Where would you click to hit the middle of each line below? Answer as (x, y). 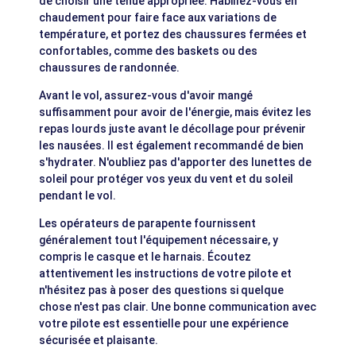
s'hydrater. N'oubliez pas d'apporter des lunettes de (176, 163)
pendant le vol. (78, 196)
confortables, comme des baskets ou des (149, 51)
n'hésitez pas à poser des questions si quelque (162, 290)
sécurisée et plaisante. (99, 341)
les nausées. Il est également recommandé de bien (172, 146)
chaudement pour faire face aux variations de (158, 18)
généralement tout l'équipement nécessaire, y (159, 240)
